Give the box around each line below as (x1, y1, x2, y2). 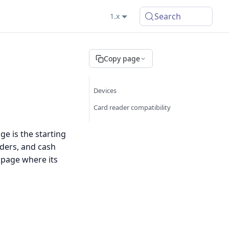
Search (154, 10, 181, 22)
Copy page (104, 54, 140, 63)
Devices (94, 86, 117, 95)
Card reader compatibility (94, 103, 171, 112)
